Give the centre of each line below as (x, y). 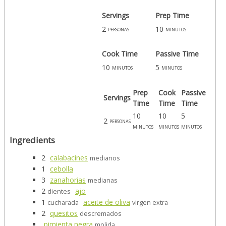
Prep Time (172, 15)
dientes (59, 192)
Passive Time (177, 53)
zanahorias (68, 180)
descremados (101, 214)
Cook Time (120, 53)
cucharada (63, 203)
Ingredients (32, 140)
